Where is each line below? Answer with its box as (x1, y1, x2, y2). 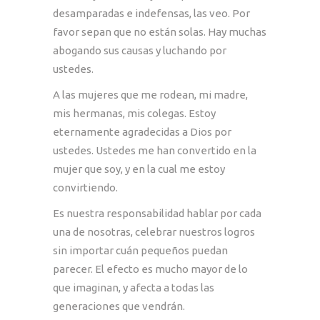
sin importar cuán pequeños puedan (53, 244, 228, 256)
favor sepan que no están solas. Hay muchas (53, 25, 266, 38)
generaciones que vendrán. (53, 299, 187, 312)
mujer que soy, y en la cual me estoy (53, 162, 225, 175)
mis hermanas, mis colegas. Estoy (53, 106, 216, 119)
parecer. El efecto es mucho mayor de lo (53, 262, 248, 275)
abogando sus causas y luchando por (53, 44, 226, 56)
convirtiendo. (53, 181, 120, 194)
